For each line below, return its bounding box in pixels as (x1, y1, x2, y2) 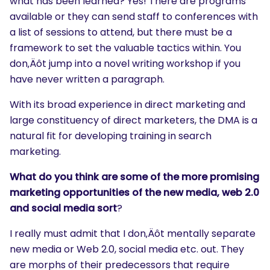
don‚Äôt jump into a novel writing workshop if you (10, 57, 240, 71)
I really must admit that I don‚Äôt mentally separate (10, 227, 256, 240)
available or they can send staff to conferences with (10, 10, 258, 24)
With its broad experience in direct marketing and (10, 98, 245, 111)
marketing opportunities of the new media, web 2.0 (10, 186, 259, 199)
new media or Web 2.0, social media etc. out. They (10, 242, 244, 256)
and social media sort (10, 201, 117, 215)
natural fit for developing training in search (10, 129, 212, 143)
